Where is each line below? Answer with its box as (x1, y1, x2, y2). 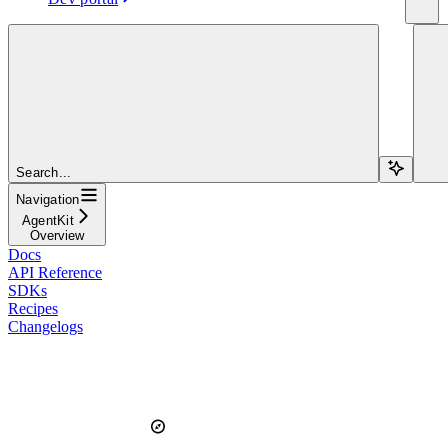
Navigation (16, 191, 80, 207)
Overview (29, 227, 84, 243)
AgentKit (21, 212, 74, 228)
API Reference (8, 263, 102, 281)
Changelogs (8, 317, 83, 335)
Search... (16, 164, 72, 180)
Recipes (8, 299, 58, 317)
